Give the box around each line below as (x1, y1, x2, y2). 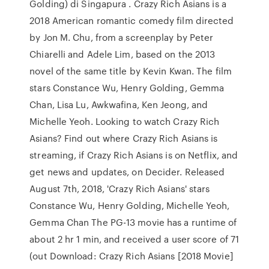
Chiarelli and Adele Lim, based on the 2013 (29, 47, 216, 61)
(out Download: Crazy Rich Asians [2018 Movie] (29, 249, 234, 262)
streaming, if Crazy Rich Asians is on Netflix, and (29, 148, 238, 162)
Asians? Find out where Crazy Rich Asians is (29, 131, 218, 145)
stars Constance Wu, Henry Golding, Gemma (29, 81, 225, 94)
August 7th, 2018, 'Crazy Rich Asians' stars (29, 182, 210, 195)
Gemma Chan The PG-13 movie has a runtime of (29, 216, 237, 229)
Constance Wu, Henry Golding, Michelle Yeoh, (29, 199, 230, 212)
